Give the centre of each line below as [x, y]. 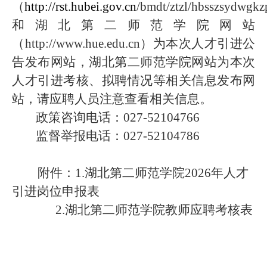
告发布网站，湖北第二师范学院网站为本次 [133, 62]
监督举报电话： [80, 136]
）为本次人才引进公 [197, 44]
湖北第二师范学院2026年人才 [167, 173]
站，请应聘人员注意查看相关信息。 [112, 99]
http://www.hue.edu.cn [82, 44]
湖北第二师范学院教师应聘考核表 [159, 210]
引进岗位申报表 [56, 191]
